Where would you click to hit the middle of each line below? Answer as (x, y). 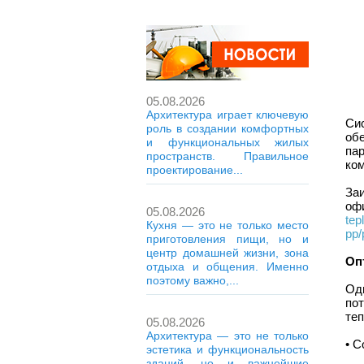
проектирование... (195, 170)
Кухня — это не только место (227, 225)
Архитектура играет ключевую (227, 115)
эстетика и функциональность (227, 349)
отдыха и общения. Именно (227, 266)
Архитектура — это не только (227, 336)
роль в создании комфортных (227, 128)
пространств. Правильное (227, 156)
